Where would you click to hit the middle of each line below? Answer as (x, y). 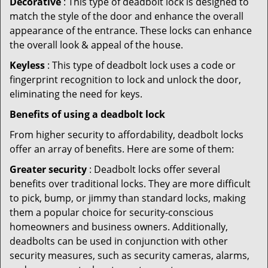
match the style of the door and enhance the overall (127, 16)
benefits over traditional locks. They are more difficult (130, 184)
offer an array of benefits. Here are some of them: (122, 149)
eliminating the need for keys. (76, 94)
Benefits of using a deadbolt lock (87, 114)
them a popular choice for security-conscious (112, 212)
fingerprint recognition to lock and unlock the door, (125, 80)
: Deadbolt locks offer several (153, 169)
